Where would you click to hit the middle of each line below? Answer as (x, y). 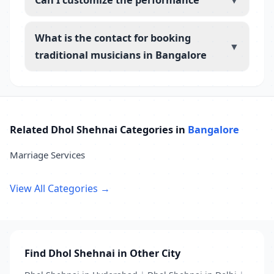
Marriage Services (47, 155)
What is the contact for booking (113, 38)
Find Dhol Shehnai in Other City (102, 253)
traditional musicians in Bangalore (121, 55)
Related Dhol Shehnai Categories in (99, 129)
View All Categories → (60, 188)
